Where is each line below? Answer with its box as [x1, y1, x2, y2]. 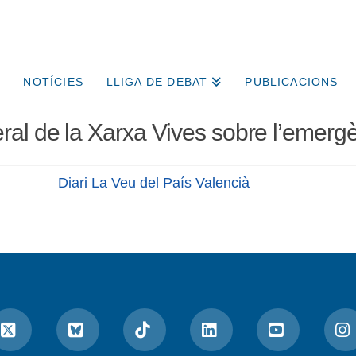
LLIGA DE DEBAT [106, 75, 208, 89]
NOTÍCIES [23, 75, 83, 89]
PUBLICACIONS [245, 75, 339, 89]
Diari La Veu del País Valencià [58, 175, 250, 192]
